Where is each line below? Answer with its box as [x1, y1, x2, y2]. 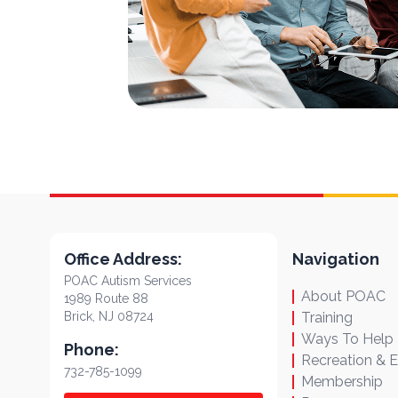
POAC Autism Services [64, 273, 192, 288]
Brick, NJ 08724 [64, 308, 154, 323]
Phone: [64, 339, 119, 359]
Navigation [292, 249, 379, 268]
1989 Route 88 [64, 291, 148, 306]
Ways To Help [301, 330, 394, 347]
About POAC [301, 287, 386, 305]
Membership [301, 372, 383, 390]
